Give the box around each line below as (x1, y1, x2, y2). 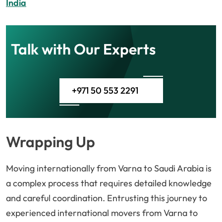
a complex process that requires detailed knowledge (6, 177, 212, 189)
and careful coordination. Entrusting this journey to (6, 192, 207, 204)
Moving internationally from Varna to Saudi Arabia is (6, 163, 212, 174)
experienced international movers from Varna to (6, 207, 198, 219)
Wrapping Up (6, 132, 95, 152)
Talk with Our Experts (11, 40, 156, 59)
